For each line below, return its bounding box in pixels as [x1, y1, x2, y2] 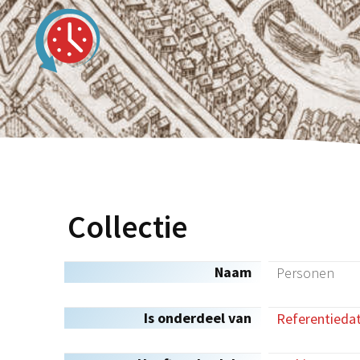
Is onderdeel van [144, 309, 252, 327]
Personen [276, 264, 334, 282]
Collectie [67, 207, 187, 247]
